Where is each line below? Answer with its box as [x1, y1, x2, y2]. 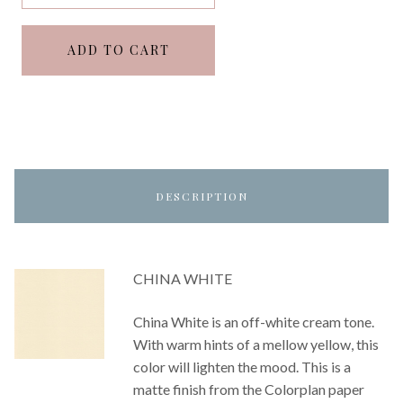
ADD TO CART [67, 40, 170, 58]
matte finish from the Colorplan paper [133, 380, 364, 398]
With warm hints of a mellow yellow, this [133, 335, 379, 353]
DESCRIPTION [155, 188, 248, 203]
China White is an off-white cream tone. [133, 312, 374, 330]
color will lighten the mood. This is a [133, 357, 351, 375]
